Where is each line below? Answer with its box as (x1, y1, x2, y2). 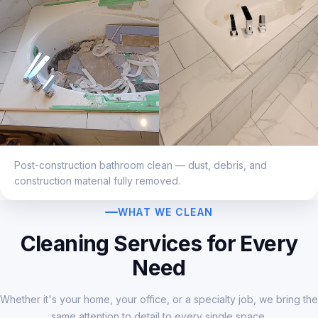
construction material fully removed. (14, 174, 180, 187)
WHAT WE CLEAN (118, 205, 213, 218)
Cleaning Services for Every (20, 230, 298, 256)
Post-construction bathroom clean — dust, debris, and (14, 158, 267, 171)
